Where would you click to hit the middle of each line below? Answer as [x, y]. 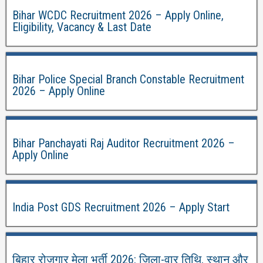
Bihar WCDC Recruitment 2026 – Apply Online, [118, 15]
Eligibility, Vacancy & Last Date [82, 27]
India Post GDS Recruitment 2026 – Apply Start [121, 207]
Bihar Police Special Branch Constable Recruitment [128, 79]
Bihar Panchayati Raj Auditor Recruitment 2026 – [124, 143]
